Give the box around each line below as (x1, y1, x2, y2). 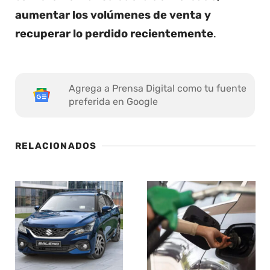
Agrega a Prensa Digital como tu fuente (69, 82, 246, 94)
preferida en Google (69, 95, 158, 107)
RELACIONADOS (15, 140, 97, 151)
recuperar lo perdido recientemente (15, 27, 213, 40)
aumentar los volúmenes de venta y (15, 8, 211, 22)
